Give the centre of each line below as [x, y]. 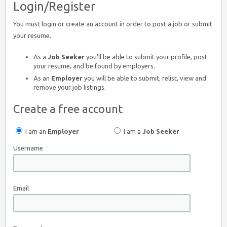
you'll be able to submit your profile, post [146, 57]
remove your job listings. [70, 87]
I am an [36, 131]
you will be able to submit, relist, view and [144, 78]
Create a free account [68, 109]
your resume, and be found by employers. [94, 66]
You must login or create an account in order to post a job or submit [113, 24]
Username [28, 148]
